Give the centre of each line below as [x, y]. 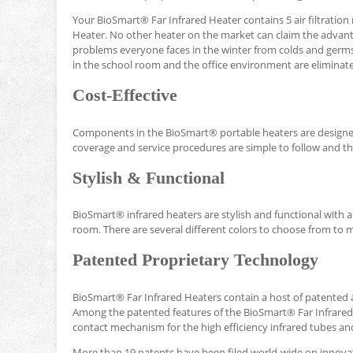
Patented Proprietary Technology [195, 260]
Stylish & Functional [149, 178]
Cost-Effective [125, 95]
